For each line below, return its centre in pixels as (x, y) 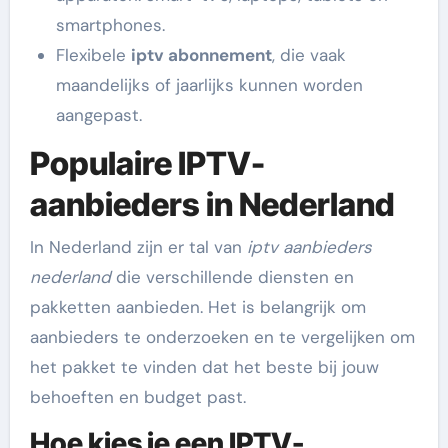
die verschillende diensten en (232, 276)
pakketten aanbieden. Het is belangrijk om (197, 306)
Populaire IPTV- (147, 163)
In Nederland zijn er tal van (138, 246)
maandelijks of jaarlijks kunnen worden (209, 85)
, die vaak (308, 55)
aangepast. (98, 115)
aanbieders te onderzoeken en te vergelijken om (222, 336)
